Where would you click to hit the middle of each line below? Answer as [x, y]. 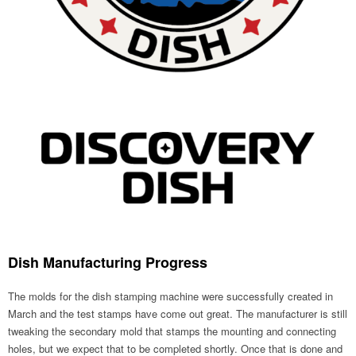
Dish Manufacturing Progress [108, 263]
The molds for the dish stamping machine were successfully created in [170, 296]
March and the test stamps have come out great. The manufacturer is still [178, 314]
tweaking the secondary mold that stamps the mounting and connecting [172, 331]
